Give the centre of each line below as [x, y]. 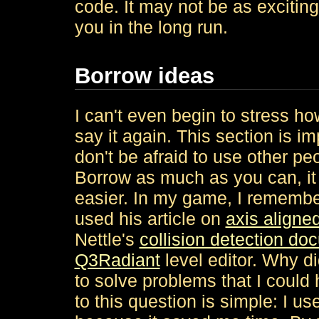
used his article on [150, 219]
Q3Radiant [117, 260]
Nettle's [107, 239]
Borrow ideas [144, 76]
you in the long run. [151, 27]
